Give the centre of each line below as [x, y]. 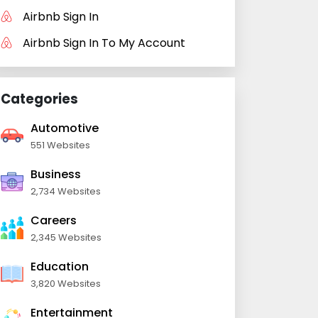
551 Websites [60, 145]
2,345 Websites [66, 237]
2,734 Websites [66, 191]
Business [56, 174]
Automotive [65, 128]
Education [60, 267]
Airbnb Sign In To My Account [104, 43]
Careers [54, 220]
